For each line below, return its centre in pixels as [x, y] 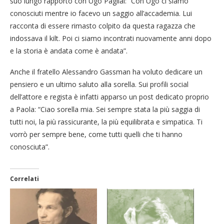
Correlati [24, 178]
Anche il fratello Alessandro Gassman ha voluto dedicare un [106, 71]
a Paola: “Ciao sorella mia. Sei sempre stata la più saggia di [105, 109]
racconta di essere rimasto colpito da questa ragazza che [103, 25]
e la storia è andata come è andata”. [69, 50]
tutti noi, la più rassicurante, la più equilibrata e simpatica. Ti [106, 121]
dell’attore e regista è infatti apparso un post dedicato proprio [109, 96]
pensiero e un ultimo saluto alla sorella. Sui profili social [99, 84]
